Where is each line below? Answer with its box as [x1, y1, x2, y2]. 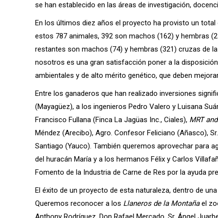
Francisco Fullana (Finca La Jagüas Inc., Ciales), [35, 115, 189, 124]
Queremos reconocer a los [35, 199, 123, 208]
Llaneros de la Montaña [123, 199, 200, 208]
